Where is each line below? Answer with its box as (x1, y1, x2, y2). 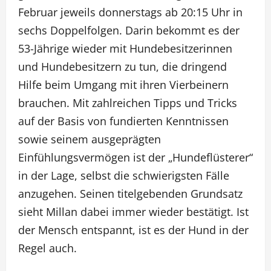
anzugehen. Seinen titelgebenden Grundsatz (18, 186, 243, 201)
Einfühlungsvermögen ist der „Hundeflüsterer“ (18, 150, 253, 165)
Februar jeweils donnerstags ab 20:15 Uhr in (18, 5, 243, 19)
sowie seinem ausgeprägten (18, 132, 161, 146)
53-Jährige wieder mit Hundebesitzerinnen (18, 41, 232, 56)
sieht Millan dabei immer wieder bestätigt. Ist (18, 204, 249, 219)
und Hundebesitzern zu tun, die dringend (18, 59, 227, 74)
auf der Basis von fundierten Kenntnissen (18, 114, 229, 128)
